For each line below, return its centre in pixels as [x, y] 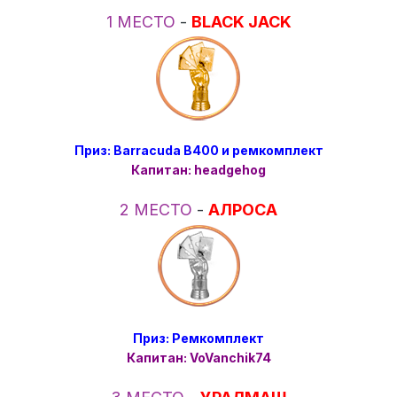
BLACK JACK [241, 22]
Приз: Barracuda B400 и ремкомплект [198, 151]
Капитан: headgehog [198, 170]
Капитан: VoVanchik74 [198, 358]
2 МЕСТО [158, 210]
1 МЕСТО [143, 22]
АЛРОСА [243, 210]
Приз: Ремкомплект [198, 339]
